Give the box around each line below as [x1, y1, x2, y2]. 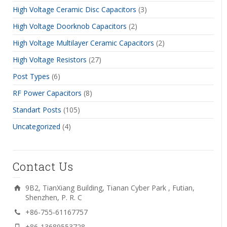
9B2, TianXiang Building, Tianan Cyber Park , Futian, [25, 182, 195, 193]
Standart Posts [13, 104, 61, 115]
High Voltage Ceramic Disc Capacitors [13, 4, 136, 14]
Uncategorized [13, 121, 60, 131]
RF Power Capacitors [13, 88, 82, 98]
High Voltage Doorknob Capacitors [13, 21, 127, 31]
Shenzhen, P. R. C [25, 192, 82, 202]
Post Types [13, 71, 50, 81]
